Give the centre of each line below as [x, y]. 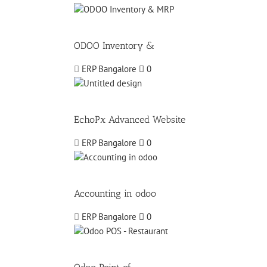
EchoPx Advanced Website [130, 120]
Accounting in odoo [115, 194]
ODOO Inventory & [114, 46]
